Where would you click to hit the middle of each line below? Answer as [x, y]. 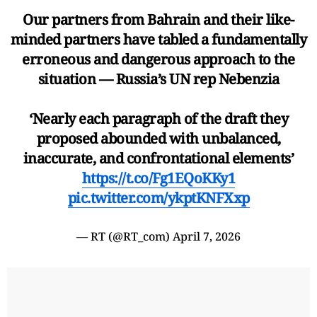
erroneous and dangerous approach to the [158, 59]
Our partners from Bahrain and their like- [158, 19]
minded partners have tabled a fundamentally [158, 39]
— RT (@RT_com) [125, 236]
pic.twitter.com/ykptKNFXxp [158, 197]
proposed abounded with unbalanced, [158, 138]
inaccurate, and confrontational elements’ [158, 158]
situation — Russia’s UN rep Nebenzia [158, 79]
